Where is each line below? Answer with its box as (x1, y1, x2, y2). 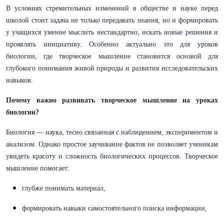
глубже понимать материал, (22, 184, 105, 192)
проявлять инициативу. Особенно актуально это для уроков (6, 40, 218, 48)
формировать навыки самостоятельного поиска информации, (22, 204, 207, 212)
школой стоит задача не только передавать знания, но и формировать (6, 16, 218, 24)
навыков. (6, 76, 33, 84)
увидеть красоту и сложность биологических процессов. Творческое (6, 152, 218, 160)
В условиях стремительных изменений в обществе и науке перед (6, 4, 218, 12)
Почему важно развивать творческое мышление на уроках (6, 96, 218, 104)
